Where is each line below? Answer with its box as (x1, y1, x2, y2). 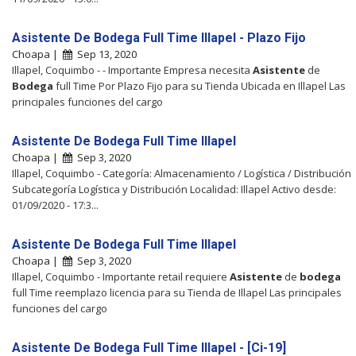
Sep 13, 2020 (72, 46, 137, 61)
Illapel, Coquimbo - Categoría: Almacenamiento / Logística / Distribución (12, 165, 351, 180)
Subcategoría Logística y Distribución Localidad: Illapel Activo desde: (12, 181, 336, 196)
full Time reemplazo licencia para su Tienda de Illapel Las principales (12, 284, 342, 300)
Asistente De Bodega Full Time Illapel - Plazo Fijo (12, 29, 306, 45)
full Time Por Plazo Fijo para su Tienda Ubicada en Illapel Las (53, 78, 346, 93)
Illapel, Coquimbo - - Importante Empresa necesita (12, 62, 253, 77)
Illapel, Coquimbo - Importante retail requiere (12, 269, 230, 284)
